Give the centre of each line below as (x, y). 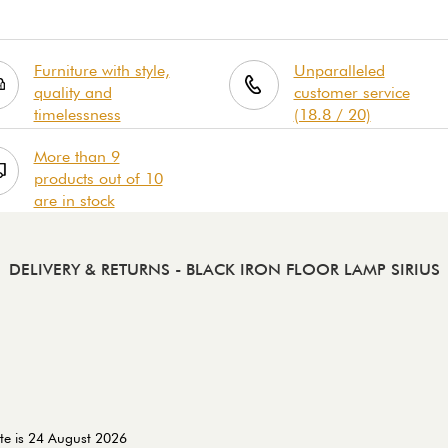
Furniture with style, (101, 70)
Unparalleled (339, 70)
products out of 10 (98, 178)
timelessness (77, 114)
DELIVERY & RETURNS (91, 269)
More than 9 (76, 156)
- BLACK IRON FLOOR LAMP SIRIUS (307, 269)
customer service (351, 92)
